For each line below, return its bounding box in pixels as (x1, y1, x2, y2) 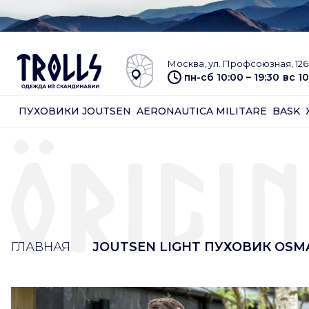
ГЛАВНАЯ (11, 239, 70, 255)
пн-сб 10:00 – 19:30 (183, 70, 279, 83)
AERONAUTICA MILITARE (137, 104, 267, 117)
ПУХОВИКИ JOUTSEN (19, 104, 131, 117)
